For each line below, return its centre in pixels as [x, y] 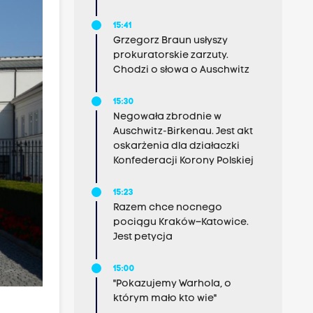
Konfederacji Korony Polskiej [183, 161]
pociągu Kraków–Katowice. [181, 223]
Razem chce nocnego [167, 208]
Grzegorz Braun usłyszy [170, 41]
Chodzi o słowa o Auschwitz [181, 70]
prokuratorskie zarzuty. [170, 56]
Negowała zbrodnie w [167, 117]
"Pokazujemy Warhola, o [172, 284]
